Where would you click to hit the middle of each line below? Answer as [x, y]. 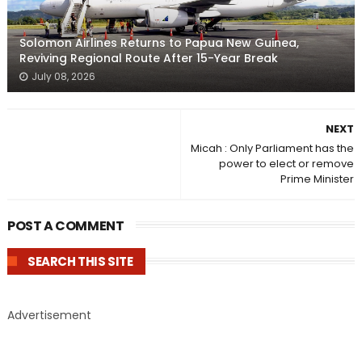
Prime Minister [318, 179]
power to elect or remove [287, 164]
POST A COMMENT [65, 226]
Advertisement [49, 315]
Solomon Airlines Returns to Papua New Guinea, [159, 43]
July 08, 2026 [63, 76]
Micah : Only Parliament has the [273, 148]
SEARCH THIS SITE [80, 261]
